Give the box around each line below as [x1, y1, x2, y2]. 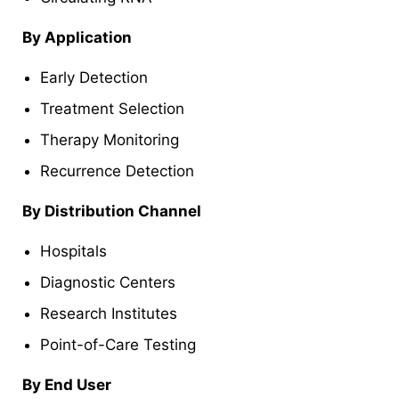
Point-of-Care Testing [40, 335, 196, 354]
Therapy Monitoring [40, 130, 179, 149]
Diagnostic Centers [40, 273, 175, 291]
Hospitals [40, 241, 107, 260]
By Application [22, 28, 132, 46]
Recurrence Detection [40, 161, 194, 180]
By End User [22, 375, 111, 394]
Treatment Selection [40, 99, 184, 118]
